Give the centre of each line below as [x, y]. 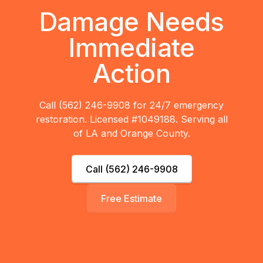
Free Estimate [131, 199]
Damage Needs [131, 22]
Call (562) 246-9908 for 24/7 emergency [131, 105]
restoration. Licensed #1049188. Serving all [131, 119]
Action [131, 74]
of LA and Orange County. [131, 134]
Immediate [131, 48]
